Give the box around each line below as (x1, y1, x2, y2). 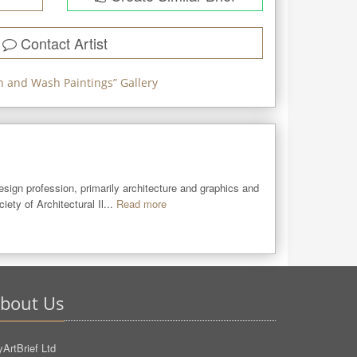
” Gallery (112, 75, 158, 90)
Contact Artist (16, 33, 108, 53)
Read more (116, 196, 167, 211)
